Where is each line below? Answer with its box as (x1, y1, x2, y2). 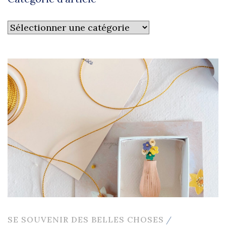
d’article (7, 37, 43, 49)
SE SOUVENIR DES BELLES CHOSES (8, 214, 164, 225)
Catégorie (7, 21, 50, 33)
